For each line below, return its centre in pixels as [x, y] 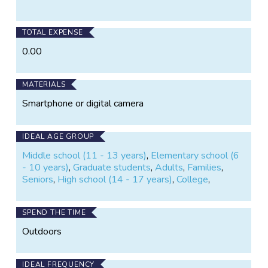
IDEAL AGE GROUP [58, 136]
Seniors [38, 179]
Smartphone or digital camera [83, 103]
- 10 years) [46, 167]
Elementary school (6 [195, 155]
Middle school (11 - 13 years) [85, 155]
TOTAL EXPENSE [53, 32]
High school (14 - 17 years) [115, 179]
